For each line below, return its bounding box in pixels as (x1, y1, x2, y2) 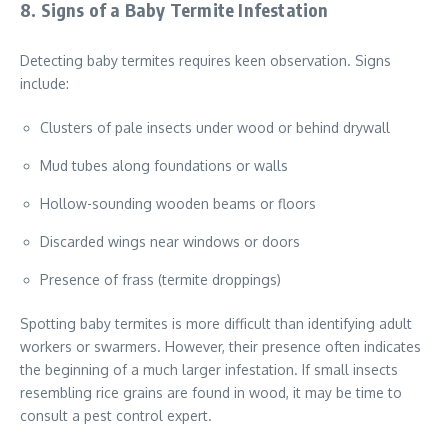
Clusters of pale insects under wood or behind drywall (40, 119, 390, 137)
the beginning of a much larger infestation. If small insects (20, 361, 398, 379)
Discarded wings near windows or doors (40, 233, 300, 251)
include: (20, 75, 69, 93)
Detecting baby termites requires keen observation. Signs (20, 52, 391, 70)
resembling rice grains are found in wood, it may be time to (20, 384, 402, 402)
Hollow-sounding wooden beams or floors (40, 195, 316, 213)
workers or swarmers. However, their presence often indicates (20, 338, 421, 356)
